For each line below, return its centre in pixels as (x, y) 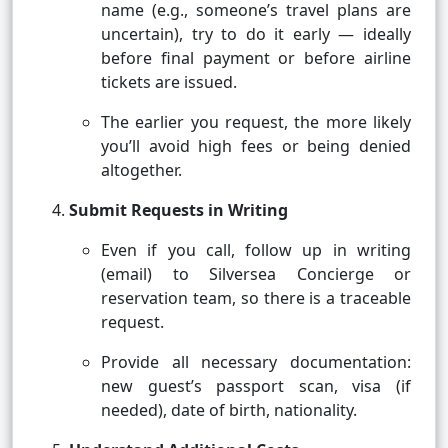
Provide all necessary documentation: (256, 362)
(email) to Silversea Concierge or (256, 274)
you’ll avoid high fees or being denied (256, 146)
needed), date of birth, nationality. (229, 410)
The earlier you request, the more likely (256, 122)
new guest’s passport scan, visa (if (256, 386)
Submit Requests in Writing (178, 210)
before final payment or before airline (256, 58)
